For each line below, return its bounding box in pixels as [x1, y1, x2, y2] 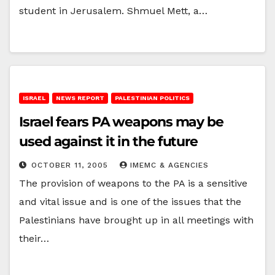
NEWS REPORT [56, 94, 104, 101]
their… [19, 232, 49, 244]
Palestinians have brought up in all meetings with [19, 214, 254, 226]
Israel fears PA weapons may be [19, 113, 223, 130]
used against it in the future [19, 133, 198, 150]
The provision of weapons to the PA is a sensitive [19, 177, 247, 189]
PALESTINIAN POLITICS [115, 94, 190, 101]
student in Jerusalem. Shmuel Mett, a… [19, 4, 207, 17]
